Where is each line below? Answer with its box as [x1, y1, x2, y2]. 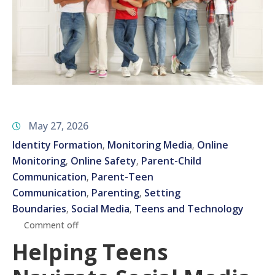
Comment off [24, 219, 79, 231]
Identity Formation [12, 138, 103, 152]
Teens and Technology [134, 202, 244, 216]
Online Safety [71, 154, 136, 168]
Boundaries [12, 202, 66, 216]
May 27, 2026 [28, 119, 88, 133]
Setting [144, 186, 180, 200]
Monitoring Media [107, 138, 192, 152]
